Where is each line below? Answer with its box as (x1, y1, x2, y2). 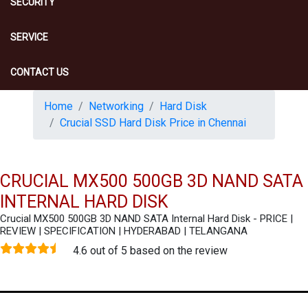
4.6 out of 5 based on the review (73, 244, 228, 257)
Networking (89, 100, 144, 113)
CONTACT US (10, 67, 69, 78)
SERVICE (10, 32, 48, 43)
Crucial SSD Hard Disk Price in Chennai (60, 116, 246, 129)
